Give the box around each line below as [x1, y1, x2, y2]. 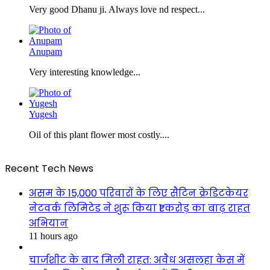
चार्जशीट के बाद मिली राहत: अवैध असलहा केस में [29, 253, 245, 268]
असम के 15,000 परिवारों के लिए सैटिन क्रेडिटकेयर [29, 186, 248, 201]
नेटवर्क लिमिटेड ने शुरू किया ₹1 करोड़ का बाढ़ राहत [29, 201, 250, 216]
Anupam [29, 46, 62, 57]
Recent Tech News [5, 162, 93, 176]
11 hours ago [29, 231, 78, 242]
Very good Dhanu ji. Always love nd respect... [29, 4, 205, 15]
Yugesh [29, 109, 57, 120]
